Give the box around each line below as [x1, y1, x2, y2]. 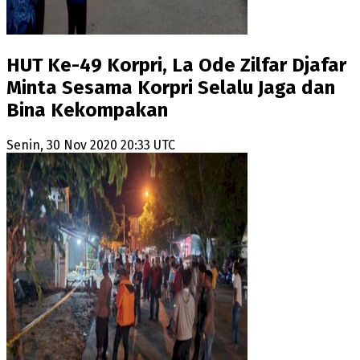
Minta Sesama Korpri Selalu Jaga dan [6, 76, 335, 99]
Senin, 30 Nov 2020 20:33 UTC [6, 137, 175, 153]
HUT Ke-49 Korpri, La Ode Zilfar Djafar [6, 53, 346, 76]
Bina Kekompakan [6, 98, 168, 121]
